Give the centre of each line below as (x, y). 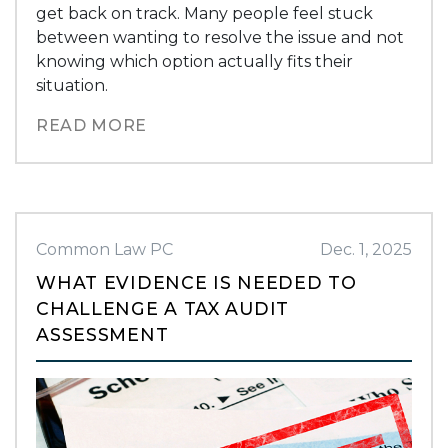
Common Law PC (105, 249)
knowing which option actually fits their (195, 61)
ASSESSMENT (102, 334)
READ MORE (91, 125)
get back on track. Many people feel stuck (205, 13)
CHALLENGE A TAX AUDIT (162, 308)
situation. (72, 85)
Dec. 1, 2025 (365, 249)
